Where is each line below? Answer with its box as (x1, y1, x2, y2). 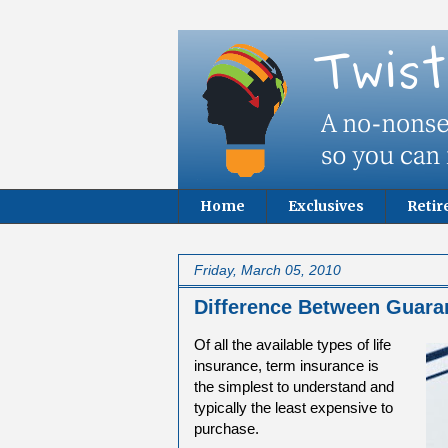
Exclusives (288, 197, 364, 216)
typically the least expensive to (194, 398, 393, 416)
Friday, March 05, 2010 (194, 261, 341, 278)
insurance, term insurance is (194, 356, 379, 374)
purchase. (194, 419, 259, 437)
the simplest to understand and (194, 377, 394, 395)
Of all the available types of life (194, 335, 391, 353)
